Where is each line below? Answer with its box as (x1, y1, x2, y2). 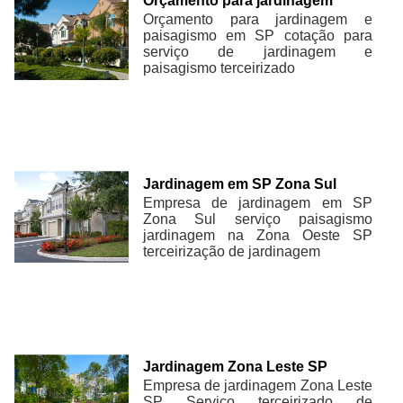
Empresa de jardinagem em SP (143, 194, 372, 210)
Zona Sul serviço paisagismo (143, 210, 372, 227)
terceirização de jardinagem (143, 243, 321, 259)
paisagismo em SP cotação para (143, 28, 372, 44)
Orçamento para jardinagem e (143, 12, 372, 28)
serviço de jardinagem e (143, 44, 372, 60)
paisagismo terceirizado (143, 60, 296, 76)
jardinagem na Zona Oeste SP (143, 227, 372, 243)
